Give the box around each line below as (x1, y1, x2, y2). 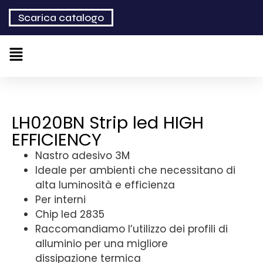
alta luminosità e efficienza (35, 178, 175, 192)
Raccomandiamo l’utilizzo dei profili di (35, 222, 228, 236)
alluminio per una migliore (35, 237, 168, 251)
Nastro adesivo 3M (35, 149, 130, 163)
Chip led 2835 (35, 207, 104, 221)
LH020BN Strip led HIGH (12, 111, 204, 134)
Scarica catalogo (18, 11, 104, 24)
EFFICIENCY (12, 128, 102, 151)
